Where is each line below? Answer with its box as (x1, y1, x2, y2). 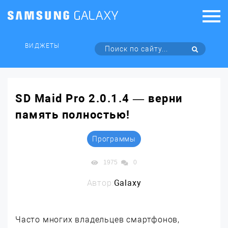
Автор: (87, 178, 114, 188)
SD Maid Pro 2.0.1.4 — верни (15, 92, 183, 105)
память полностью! (15, 108, 130, 121)
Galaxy (113, 178, 141, 188)
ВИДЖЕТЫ (25, 42, 60, 49)
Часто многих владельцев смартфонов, (15, 215, 180, 224)
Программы (92, 135, 136, 143)
